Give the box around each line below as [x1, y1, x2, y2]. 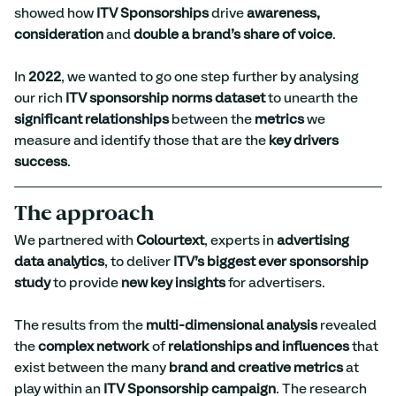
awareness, [247, 6, 323, 20]
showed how [14, 6, 96, 20]
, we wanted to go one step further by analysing [61, 70, 362, 84]
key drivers [269, 133, 341, 148]
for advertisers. [225, 276, 325, 290]
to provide [50, 276, 121, 290]
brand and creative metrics [169, 361, 343, 375]
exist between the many [14, 361, 169, 375]
